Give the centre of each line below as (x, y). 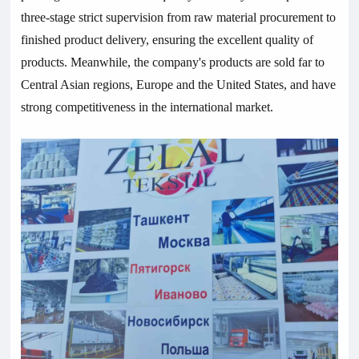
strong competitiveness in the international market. (147, 107)
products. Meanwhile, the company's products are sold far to (173, 62)
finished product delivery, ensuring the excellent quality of (167, 39)
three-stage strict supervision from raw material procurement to (179, 17)
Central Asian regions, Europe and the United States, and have (179, 84)
